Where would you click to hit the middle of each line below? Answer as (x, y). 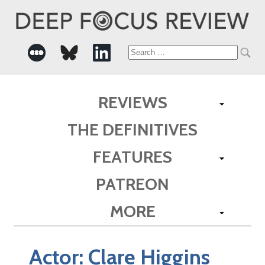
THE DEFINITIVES (132, 129)
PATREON (132, 184)
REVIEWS (132, 102)
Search (149, 53)
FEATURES (132, 156)
